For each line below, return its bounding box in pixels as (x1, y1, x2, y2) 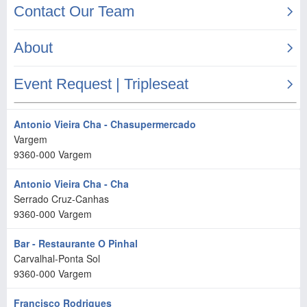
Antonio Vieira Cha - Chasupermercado (14, 117, 196, 131)
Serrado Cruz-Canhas (14, 192, 109, 206)
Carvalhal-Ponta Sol (14, 251, 100, 265)
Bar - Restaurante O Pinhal (14, 236, 138, 250)
